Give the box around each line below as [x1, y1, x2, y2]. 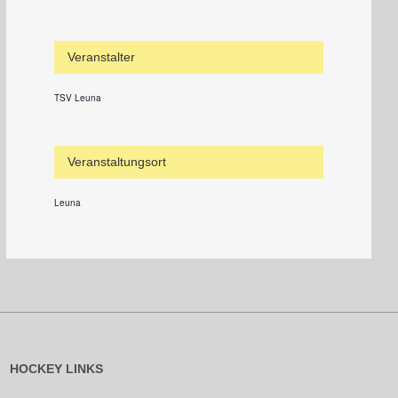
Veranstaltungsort [67, 155, 166, 170]
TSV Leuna [53, 92, 101, 105]
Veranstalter [67, 50, 135, 65]
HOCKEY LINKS [10, 361, 104, 376]
